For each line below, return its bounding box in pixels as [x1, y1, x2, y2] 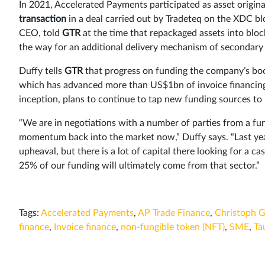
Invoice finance [54, 222, 116, 232]
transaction [19, 14, 66, 24]
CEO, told [19, 28, 62, 38]
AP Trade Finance [138, 208, 210, 218]
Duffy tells [19, 66, 64, 76]
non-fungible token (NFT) [121, 222, 225, 232]
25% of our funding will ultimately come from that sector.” [19, 160, 260, 170]
